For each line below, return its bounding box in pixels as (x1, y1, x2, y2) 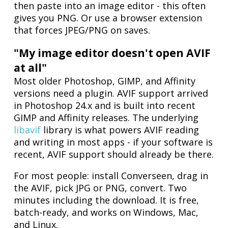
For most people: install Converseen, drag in (14, 169, 209, 182)
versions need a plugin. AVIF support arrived (14, 87, 209, 100)
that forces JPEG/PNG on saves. (14, 24, 151, 37)
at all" (14, 60, 47, 75)
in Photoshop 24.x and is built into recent (14, 99, 196, 112)
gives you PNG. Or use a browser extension (14, 12, 203, 24)
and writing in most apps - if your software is (14, 136, 213, 149)
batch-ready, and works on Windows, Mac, (14, 206, 199, 219)
